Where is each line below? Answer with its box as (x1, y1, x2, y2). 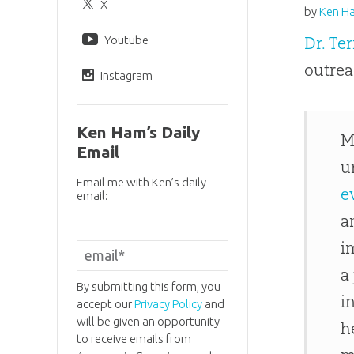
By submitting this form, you (76, 279, 220, 293)
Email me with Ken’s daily (76, 175, 206, 190)
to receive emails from (76, 331, 191, 345)
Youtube (104, 32, 149, 47)
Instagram (100, 68, 153, 82)
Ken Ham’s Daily (76, 123, 200, 142)
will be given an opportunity (76, 314, 220, 328)
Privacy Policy (134, 296, 202, 311)
